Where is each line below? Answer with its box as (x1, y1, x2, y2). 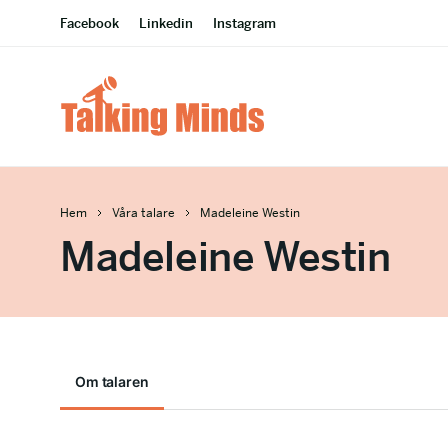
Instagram (213, 15, 276, 32)
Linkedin (139, 15, 193, 32)
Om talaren (75, 373, 149, 390)
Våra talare (112, 205, 175, 221)
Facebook (60, 15, 119, 32)
